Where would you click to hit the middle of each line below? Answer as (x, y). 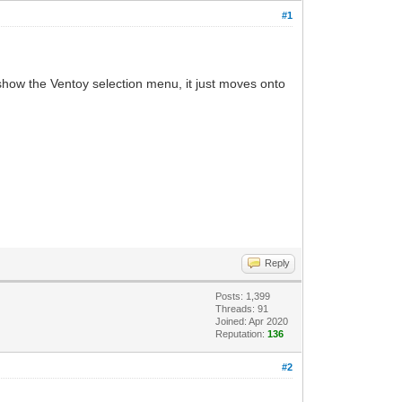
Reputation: (242, 333)
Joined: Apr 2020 (252, 321)
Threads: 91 (242, 308)
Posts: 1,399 (243, 296)
